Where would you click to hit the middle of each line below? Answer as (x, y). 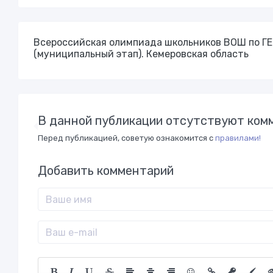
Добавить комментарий (106, 171)
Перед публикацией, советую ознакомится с (126, 138)
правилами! (238, 138)
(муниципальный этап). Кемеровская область (141, 54)
